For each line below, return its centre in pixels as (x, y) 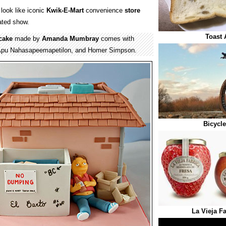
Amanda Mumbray (70, 39)
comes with (117, 39)
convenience (104, 10)
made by (27, 39)
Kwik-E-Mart (65, 10)
